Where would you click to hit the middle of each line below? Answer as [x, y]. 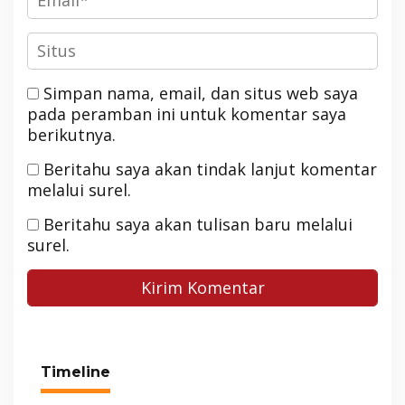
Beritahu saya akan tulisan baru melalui [198, 224]
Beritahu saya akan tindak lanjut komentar [210, 169]
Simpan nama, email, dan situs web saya [201, 93]
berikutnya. [71, 134]
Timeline [75, 372]
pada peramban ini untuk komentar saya [187, 113]
